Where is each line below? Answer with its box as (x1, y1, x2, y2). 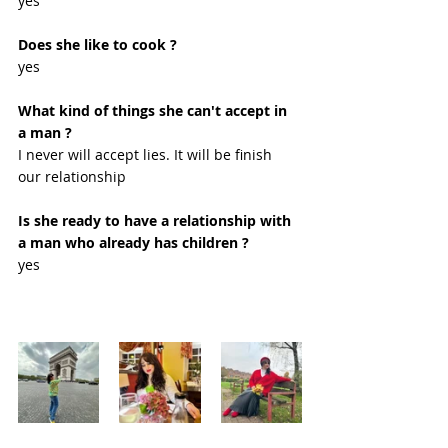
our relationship (18, 167, 130, 187)
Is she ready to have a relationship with (18, 211, 295, 231)
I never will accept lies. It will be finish (18, 145, 276, 165)
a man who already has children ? (18, 233, 249, 253)
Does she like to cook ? (18, 35, 177, 55)
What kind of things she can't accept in (18, 101, 291, 121)
